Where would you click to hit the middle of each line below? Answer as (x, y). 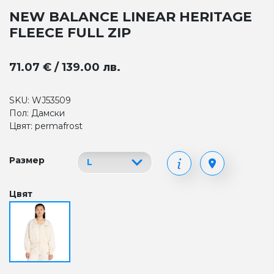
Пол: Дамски (37, 113)
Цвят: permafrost (46, 126)
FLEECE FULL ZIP (70, 33)
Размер (27, 160)
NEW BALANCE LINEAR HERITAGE (131, 17)
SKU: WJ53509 (40, 100)
